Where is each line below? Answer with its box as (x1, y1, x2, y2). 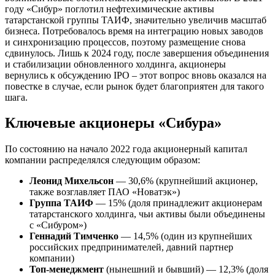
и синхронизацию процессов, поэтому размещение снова (5, 36, 246, 47)
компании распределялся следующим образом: (5, 155, 200, 166)
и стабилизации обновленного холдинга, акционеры (5, 58, 226, 69)
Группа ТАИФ (29, 198, 93, 209)
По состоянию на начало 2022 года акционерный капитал (5, 144, 247, 155)
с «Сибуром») (29, 220, 87, 231)
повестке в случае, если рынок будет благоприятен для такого (5, 80, 264, 91)
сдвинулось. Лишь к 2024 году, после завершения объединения (5, 47, 269, 58)
